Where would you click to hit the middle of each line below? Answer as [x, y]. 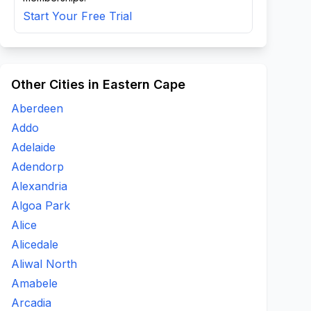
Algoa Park [41, 205]
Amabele [34, 283]
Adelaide [33, 147]
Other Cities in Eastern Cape [98, 84]
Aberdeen [37, 108]
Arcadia [31, 303]
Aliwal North [44, 264]
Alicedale [35, 244]
